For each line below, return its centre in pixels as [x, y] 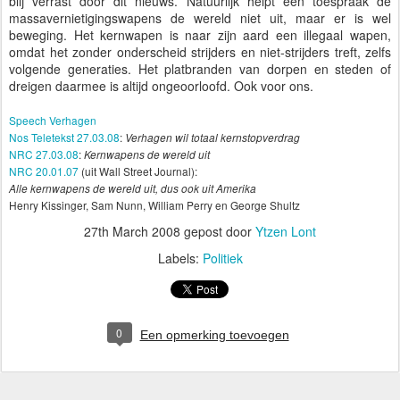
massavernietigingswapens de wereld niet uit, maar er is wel [200, 18]
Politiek [222, 258]
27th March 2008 [132, 231]
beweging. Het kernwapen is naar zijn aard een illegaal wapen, [200, 35]
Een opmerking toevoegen [214, 335]
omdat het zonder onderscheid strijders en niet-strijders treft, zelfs [200, 52]
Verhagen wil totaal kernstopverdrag [212, 137]
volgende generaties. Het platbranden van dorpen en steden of [200, 69]
